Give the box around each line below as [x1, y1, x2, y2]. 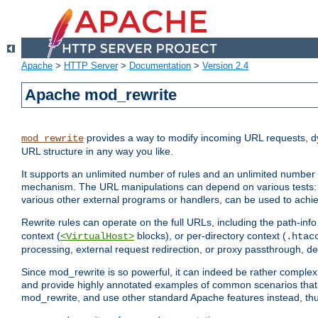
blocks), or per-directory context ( [134, 230, 286, 242]
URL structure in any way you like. [21, 146, 173, 158]
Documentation [129, 60, 191, 72]
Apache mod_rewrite [25, 86, 177, 104]
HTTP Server [64, 60, 118, 72]
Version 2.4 [202, 60, 248, 72]
